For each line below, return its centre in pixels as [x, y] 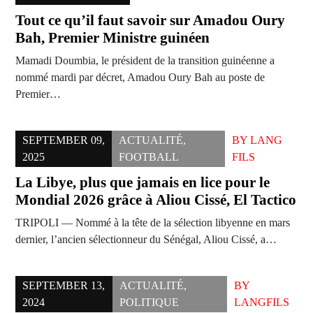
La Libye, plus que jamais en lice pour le [143, 183]
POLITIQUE [150, 303]
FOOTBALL [148, 157]
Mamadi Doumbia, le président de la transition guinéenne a [145, 61]
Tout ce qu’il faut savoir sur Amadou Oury [150, 21]
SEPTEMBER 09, [64, 140]
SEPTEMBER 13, [64, 286]
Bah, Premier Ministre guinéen [112, 38]
